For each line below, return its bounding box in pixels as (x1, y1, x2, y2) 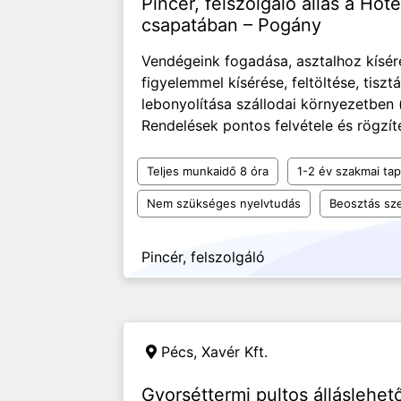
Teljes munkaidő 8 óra (147, 164, 269, 178)
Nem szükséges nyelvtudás (147, 196, 301, 210)
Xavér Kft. (201, 343, 268, 361)
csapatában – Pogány (141, 14, 321, 36)
